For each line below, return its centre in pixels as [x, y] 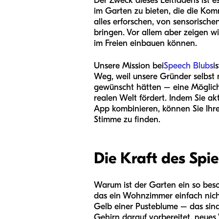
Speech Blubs [188, 66]
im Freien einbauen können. [145, 43]
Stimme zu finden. [127, 120]
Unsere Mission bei [129, 66]
